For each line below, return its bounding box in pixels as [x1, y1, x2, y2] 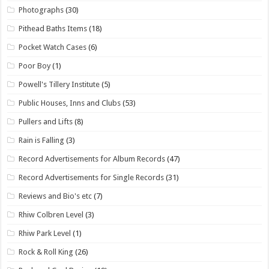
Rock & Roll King [19, 247, 74, 256]
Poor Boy [19, 61, 51, 70]
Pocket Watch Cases [19, 42, 87, 52]
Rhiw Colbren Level [19, 210, 84, 219]
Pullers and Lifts [19, 116, 73, 126]
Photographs [19, 5, 64, 14]
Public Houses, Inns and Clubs [19, 98, 121, 107]
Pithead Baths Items [19, 23, 88, 33]
